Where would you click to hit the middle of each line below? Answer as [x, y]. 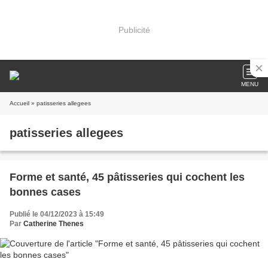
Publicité [134, 30]
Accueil [19, 103]
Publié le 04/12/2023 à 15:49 [57, 214]
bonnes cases [45, 192]
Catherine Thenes [54, 224]
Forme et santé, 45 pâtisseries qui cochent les [127, 177]
